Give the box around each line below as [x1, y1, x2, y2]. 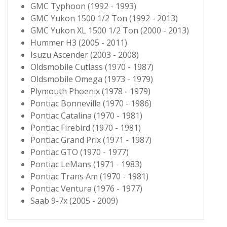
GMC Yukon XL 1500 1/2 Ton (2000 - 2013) [30, 24, 189, 36]
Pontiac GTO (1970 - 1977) [30, 146, 129, 158]
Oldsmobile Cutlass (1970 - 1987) [30, 61, 154, 72]
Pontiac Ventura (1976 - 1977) [30, 182, 142, 194]
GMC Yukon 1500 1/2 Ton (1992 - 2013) [30, 12, 178, 24]
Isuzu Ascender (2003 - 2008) [30, 49, 139, 60]
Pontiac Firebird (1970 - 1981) [30, 122, 141, 133]
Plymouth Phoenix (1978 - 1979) [30, 85, 150, 97]
